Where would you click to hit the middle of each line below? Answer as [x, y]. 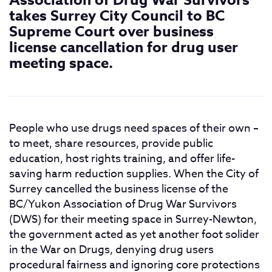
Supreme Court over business [111, 32]
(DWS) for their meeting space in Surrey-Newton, [133, 219]
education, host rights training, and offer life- [122, 159]
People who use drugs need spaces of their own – [134, 128]
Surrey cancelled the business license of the [119, 189]
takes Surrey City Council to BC [117, 16]
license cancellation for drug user [124, 48]
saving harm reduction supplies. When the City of [134, 174]
